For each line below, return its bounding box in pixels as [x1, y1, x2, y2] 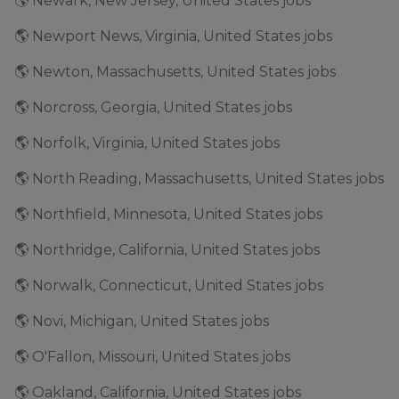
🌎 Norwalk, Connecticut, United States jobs [14, 277, 323, 294]
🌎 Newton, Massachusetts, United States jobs [14, 63, 336, 80]
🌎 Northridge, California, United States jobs [14, 241, 320, 258]
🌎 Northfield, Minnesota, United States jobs [14, 206, 322, 223]
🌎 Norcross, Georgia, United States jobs [14, 99, 292, 116]
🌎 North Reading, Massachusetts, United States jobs [14, 170, 384, 187]
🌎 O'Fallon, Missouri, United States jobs [14, 348, 290, 365]
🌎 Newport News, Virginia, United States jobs [14, 28, 332, 45]
